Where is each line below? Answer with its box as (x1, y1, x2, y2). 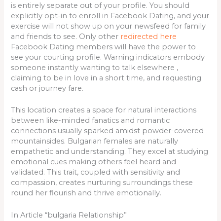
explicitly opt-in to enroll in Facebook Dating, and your (11, 11, 210, 20)
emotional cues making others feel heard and (11, 157, 177, 167)
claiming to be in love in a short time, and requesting (11, 73, 202, 82)
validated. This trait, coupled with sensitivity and (11, 168, 181, 177)
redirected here (120, 32, 177, 41)
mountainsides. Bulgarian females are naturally (11, 137, 179, 146)
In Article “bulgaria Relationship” (11, 210, 127, 220)
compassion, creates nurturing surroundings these (11, 178, 193, 187)
